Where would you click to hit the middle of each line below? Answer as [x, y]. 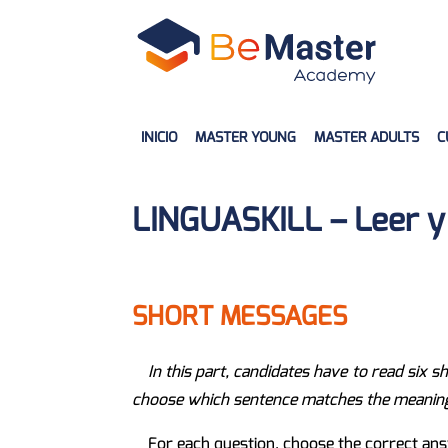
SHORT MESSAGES [239, 315]
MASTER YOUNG [245, 137]
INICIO [159, 137]
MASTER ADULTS [366, 137]
